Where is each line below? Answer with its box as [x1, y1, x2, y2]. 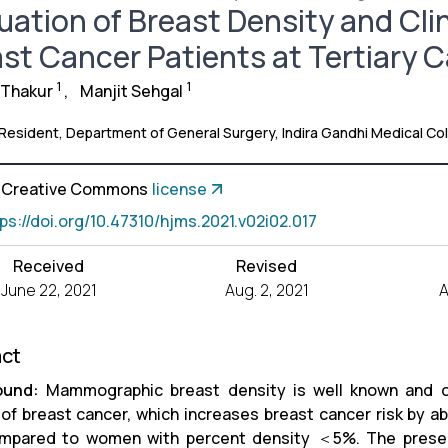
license [151, 177, 207, 200]
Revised [236, 254, 298, 277]
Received [13, 254, 85, 277]
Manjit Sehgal [79, 79, 183, 102]
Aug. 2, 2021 [224, 278, 309, 301]
